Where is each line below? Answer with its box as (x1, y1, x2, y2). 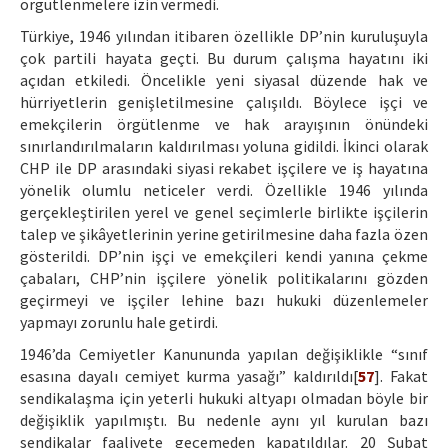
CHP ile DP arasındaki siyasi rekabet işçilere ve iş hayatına (20, 158, 428, 179)
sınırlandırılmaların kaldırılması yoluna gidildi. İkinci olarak (20, 136, 428, 157)
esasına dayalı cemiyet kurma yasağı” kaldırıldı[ (20, 366, 359, 387)
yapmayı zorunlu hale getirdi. (20, 312, 218, 333)
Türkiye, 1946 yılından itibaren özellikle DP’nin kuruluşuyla (20, 26, 428, 47)
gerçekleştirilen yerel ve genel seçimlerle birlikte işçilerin (20, 202, 428, 223)
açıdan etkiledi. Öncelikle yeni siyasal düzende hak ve (20, 70, 428, 91)
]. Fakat (374, 366, 429, 387)
